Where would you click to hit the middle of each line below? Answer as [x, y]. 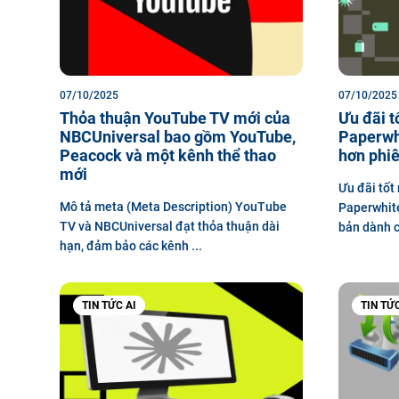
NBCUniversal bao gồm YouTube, [178, 136]
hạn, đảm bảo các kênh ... [131, 245]
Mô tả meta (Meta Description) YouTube [173, 206]
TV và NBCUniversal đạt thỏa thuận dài [170, 226]
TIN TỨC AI [109, 305]
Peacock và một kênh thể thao [168, 155]
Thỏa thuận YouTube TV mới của [175, 118]
